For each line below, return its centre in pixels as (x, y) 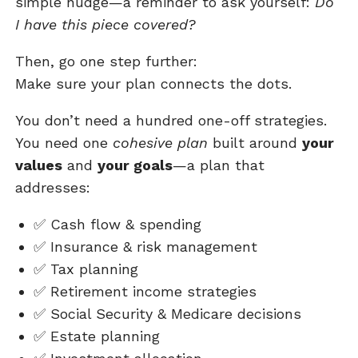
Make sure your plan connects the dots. (154, 84)
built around (255, 143)
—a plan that (219, 165)
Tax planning (91, 269)
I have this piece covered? (106, 25)
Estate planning (102, 336)
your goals (135, 165)
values (39, 165)
